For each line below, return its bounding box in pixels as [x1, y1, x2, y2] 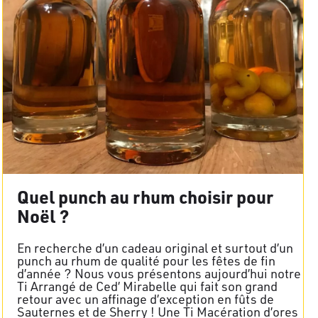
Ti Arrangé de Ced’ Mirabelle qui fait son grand [17, 278, 278, 294]
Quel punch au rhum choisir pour [17, 185, 273, 208]
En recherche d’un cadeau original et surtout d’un [17, 239, 293, 256]
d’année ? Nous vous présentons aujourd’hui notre [17, 265, 301, 281]
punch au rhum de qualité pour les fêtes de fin [17, 252, 275, 268]
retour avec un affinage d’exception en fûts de [17, 290, 274, 307]
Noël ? [17, 204, 69, 227]
